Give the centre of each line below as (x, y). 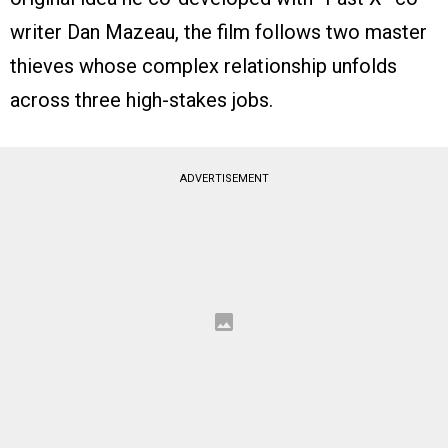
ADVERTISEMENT (224, 178)
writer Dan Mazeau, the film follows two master (218, 32)
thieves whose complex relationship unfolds (203, 66)
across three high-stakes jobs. (141, 100)
